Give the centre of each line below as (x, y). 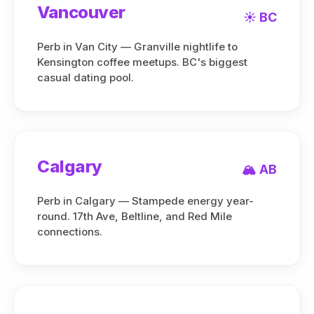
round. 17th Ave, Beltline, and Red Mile (135, 216)
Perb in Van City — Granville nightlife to (137, 47)
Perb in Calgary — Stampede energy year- (145, 201)
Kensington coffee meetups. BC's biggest (142, 62)
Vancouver (81, 12)
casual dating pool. (86, 77)
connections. (70, 232)
